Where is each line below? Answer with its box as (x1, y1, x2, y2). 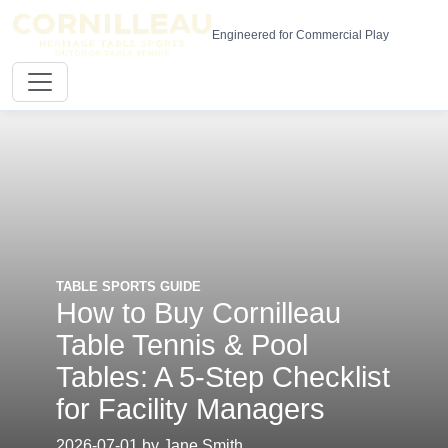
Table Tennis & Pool (56, 328, 308, 361)
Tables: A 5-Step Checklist (56, 360, 390, 393)
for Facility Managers (56, 392, 325, 425)
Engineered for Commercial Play (212, 27, 389, 42)
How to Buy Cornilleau (56, 296, 341, 329)
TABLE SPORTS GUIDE (56, 278, 201, 294)
